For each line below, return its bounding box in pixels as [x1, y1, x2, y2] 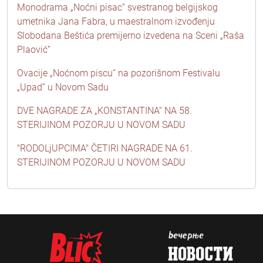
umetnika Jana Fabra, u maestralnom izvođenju [17, 15, 215, 27]
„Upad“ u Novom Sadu [17, 81, 109, 93]
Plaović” [17, 43, 50, 55]
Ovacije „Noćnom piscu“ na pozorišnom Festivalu [17, 67, 220, 79]
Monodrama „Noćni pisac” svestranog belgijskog [17, 1, 218, 13]
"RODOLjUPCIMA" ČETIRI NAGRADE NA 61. [17, 142, 193, 154]
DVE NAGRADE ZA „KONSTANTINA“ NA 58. [17, 104, 192, 116]
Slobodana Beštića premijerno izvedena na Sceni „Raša [17, 29, 244, 41]
